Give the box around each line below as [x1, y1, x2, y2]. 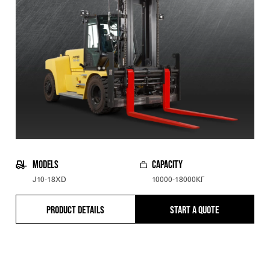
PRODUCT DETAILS [46, 204, 105, 215]
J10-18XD [33, 177, 66, 184]
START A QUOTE [170, 204, 220, 215]
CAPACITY [152, 158, 183, 171]
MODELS [33, 158, 58, 171]
